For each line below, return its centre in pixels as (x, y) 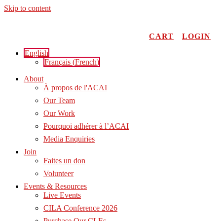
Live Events (62, 195)
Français (57, 62)
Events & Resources (55, 186)
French (86, 62)
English (37, 53)
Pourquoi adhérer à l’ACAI (86, 126)
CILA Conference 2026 (80, 208)
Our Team (59, 100)
